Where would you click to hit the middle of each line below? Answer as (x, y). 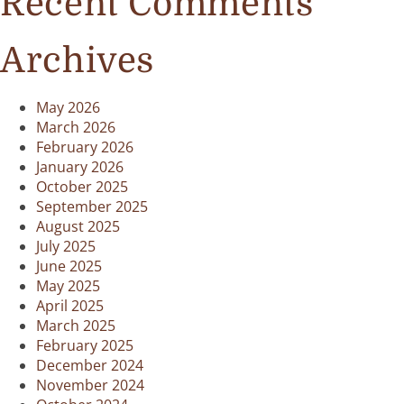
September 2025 (92, 207)
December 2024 (90, 365)
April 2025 (70, 306)
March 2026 (76, 127)
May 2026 (68, 107)
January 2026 (80, 167)
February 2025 (85, 345)
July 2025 (66, 246)
